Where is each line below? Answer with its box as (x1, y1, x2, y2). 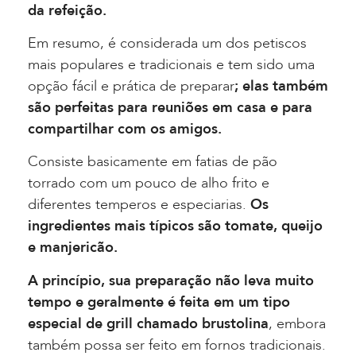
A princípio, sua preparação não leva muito (28, 270, 314, 291)
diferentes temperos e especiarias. (28, 195, 250, 215)
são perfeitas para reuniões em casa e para (28, 97, 312, 118)
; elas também (234, 75, 328, 96)
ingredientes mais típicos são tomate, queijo (28, 216, 323, 237)
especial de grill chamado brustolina (28, 313, 269, 334)
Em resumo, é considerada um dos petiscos (28, 33, 307, 53)
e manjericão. (28, 238, 118, 258)
